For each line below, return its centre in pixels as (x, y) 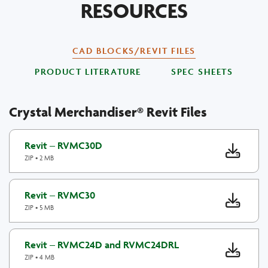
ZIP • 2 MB (39, 158)
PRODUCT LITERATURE (88, 71)
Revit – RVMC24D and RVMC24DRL (102, 245)
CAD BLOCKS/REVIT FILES (134, 51)
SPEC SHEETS (202, 71)
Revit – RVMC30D (63, 145)
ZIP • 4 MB (39, 257)
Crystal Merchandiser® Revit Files (108, 112)
